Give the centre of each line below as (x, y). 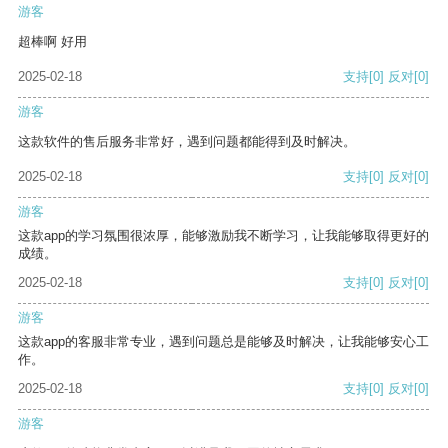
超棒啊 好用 (52, 42)
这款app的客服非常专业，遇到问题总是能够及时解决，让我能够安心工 (223, 342)
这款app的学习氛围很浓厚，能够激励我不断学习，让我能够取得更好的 (223, 236)
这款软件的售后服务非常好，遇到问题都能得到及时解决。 (187, 142)
